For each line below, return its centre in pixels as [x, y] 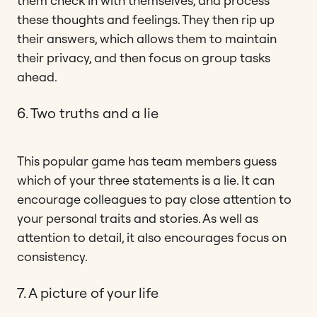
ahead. [37, 76]
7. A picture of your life [88, 292]
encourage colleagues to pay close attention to [154, 199]
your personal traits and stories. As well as [138, 218]
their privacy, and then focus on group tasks [144, 57]
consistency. [52, 256]
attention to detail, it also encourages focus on [152, 237]
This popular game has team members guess [147, 161]
